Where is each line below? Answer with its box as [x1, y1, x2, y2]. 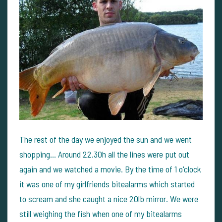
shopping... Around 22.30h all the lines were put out [19, 148, 189, 160]
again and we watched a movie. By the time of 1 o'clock [19, 163, 201, 174]
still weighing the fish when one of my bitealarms [19, 208, 182, 219]
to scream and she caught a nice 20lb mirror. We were [19, 193, 198, 204]
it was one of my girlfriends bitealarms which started [19, 178, 195, 189]
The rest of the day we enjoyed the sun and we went [19, 133, 192, 145]
